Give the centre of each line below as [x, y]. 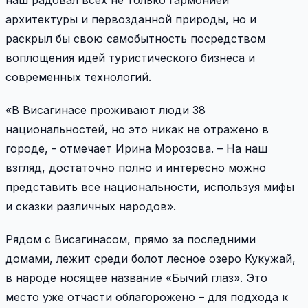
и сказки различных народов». [96, 207]
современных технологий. [78, 77]
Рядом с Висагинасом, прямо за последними [131, 240]
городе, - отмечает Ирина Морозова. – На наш [136, 149]
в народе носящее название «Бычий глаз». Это [136, 278]
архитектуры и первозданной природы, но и [131, 20]
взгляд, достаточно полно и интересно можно [136, 168]
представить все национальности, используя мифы [150, 187]
